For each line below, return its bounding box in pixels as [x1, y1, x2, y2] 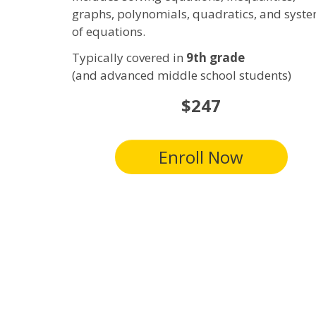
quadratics [193, 5, 254, 22]
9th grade [186, 49, 245, 66]
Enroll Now [159, 145, 244, 169]
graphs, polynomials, [72, 5, 193, 22]
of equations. [72, 23, 145, 39]
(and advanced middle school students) [72, 67, 291, 84]
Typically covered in [72, 49, 186, 66]
